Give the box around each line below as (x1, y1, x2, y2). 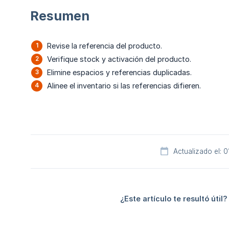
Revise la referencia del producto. (47, 41, 162, 51)
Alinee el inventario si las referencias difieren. (47, 81, 201, 90)
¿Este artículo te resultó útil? (120, 194, 227, 203)
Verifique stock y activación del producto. (47, 55, 191, 64)
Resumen (30, 8, 89, 24)
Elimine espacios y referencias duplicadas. (47, 68, 192, 77)
